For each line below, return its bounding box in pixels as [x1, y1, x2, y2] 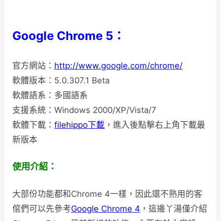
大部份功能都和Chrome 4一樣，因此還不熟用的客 [12, 189, 202, 199]
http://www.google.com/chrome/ [54, 61, 183, 71]
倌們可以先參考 [12, 204, 71, 214]
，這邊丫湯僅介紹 [140, 204, 207, 214]
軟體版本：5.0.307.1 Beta [12, 75, 110, 86]
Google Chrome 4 [71, 204, 140, 214]
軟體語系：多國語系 [12, 90, 88, 101]
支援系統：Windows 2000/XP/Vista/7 [12, 105, 156, 115]
